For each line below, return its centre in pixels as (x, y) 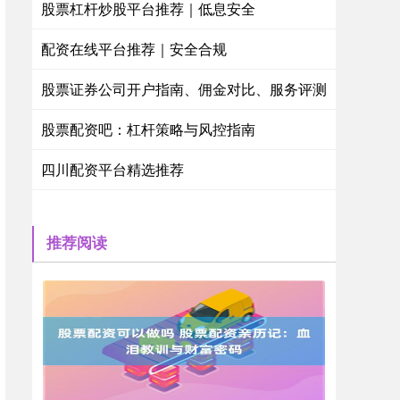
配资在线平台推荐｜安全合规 (134, 49)
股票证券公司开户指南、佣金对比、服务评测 (184, 89)
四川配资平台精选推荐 (112, 169)
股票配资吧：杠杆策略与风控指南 (148, 129)
